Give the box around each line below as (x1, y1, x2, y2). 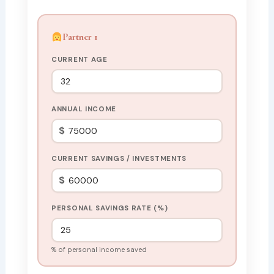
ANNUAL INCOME (51, 105, 117, 114)
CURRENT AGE (51, 55, 108, 64)
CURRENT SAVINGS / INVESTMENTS (51, 154, 187, 163)
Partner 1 (62, 31, 98, 43)
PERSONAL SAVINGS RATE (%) (51, 204, 168, 213)
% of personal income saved (51, 245, 147, 254)
